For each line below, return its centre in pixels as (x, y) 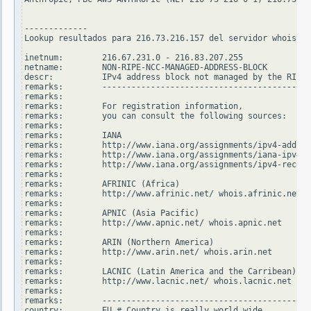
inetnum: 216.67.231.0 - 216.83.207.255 (134, 58)
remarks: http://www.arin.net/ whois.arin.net (148, 252)
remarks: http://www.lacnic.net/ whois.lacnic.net (158, 281)
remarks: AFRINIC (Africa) (102, 184)
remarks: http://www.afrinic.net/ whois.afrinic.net (163, 194)
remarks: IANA (73, 136)
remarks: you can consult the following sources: (155, 116)
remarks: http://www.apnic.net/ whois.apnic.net (153, 223)
